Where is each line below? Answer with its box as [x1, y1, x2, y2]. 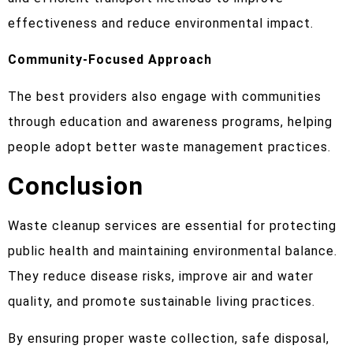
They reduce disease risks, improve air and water [8, 269, 314, 284]
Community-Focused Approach [8, 52, 212, 68]
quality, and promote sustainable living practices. [8, 294, 315, 310]
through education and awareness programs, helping [8, 113, 333, 129]
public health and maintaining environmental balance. [8, 243, 337, 259]
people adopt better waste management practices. [8, 139, 331, 154]
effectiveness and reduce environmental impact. [8, 16, 314, 32]
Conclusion [8, 171, 143, 202]
